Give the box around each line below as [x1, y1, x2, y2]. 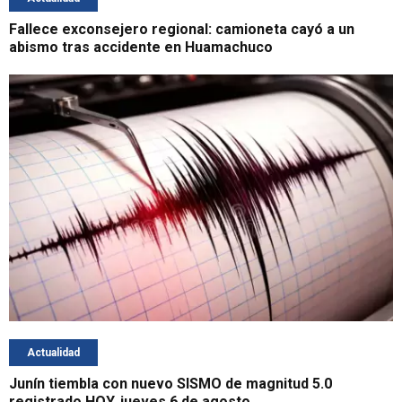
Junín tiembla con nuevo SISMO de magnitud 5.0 [9, 375, 332, 393]
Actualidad [27, 346, 80, 360]
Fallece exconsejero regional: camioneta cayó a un [9, 20, 354, 38]
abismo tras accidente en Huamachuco [9, 38, 273, 56]
